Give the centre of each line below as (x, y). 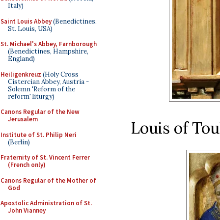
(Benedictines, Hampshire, (48, 51)
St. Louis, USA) (30, 28)
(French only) (27, 165)
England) (21, 59)
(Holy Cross (60, 74)
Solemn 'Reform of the (41, 89)
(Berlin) (19, 142)
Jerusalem (23, 119)
